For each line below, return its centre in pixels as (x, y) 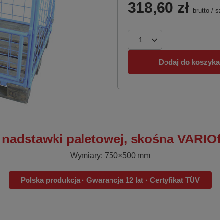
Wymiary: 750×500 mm (110, 155)
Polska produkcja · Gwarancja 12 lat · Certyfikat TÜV (110, 180)
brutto (200, 11)
